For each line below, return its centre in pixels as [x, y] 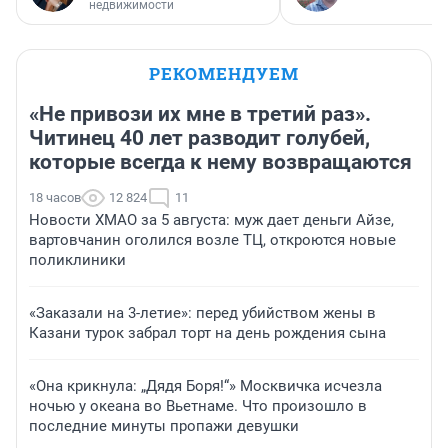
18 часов [55, 198]
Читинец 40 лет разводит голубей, [199, 138]
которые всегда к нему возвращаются [220, 162]
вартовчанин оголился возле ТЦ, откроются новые [212, 240]
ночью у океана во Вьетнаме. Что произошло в [198, 406]
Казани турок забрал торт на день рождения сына [207, 333]
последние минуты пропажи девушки [164, 426]
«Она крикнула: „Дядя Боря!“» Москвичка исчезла [205, 386]
